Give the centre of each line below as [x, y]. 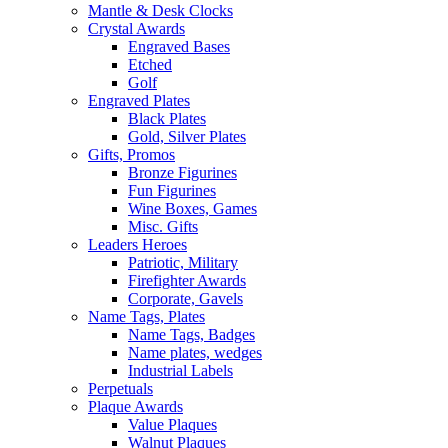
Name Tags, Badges [191, 334]
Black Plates [167, 118]
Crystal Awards [136, 28]
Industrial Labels [180, 370]
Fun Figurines [172, 190]
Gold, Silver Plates [187, 136]
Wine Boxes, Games [192, 208]
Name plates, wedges [195, 352]
